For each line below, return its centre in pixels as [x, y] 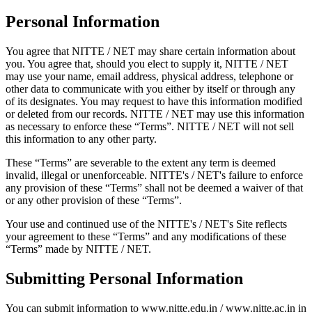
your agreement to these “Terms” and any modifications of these [146, 236]
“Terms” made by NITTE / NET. [78, 249]
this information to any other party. [81, 139]
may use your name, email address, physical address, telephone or [149, 76]
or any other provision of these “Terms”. [94, 200]
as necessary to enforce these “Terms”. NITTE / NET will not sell [150, 126]
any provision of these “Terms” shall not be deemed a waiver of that [154, 187]
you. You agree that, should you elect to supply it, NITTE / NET [147, 63]
